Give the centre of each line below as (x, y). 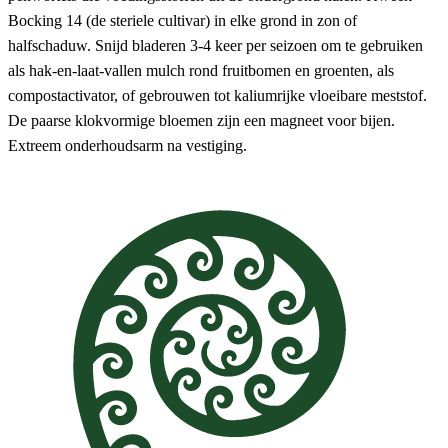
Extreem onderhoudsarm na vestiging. (127, 145)
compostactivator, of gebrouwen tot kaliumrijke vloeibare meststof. (217, 95)
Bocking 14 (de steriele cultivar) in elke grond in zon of (182, 20)
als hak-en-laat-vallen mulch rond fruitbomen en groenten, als (201, 70)
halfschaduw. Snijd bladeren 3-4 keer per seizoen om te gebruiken (215, 45)
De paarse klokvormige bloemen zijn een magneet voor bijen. (201, 120)
